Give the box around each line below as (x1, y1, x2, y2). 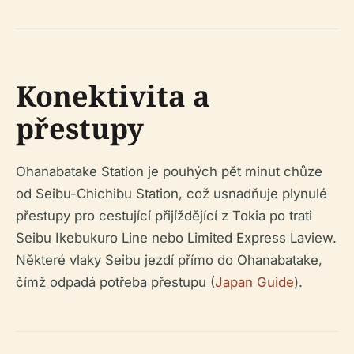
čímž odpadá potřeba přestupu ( (16, 274, 215, 290)
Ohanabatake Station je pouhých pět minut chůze (16, 164, 322, 179)
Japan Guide (215, 274, 294, 290)
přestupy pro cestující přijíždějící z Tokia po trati (16, 208, 312, 224)
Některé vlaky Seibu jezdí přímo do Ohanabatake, (16, 252, 322, 268)
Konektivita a (16, 77, 210, 115)
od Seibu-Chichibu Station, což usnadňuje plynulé (16, 186, 327, 201)
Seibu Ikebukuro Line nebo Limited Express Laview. (16, 230, 337, 246)
